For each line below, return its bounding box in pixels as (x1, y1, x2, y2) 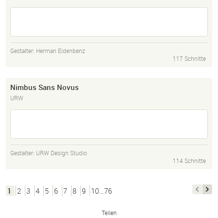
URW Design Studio (36, 149, 87, 157)
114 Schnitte (173, 157, 206, 165)
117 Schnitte (173, 54, 206, 63)
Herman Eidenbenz (36, 47, 85, 55)
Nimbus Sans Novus (10, 82, 79, 92)
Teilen (101, 209, 117, 217)
